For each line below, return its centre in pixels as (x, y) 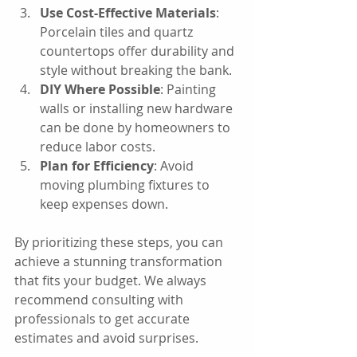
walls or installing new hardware (138, 109)
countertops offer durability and (139, 51)
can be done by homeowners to (137, 128)
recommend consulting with (100, 300)
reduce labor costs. (98, 147)
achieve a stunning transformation (120, 262)
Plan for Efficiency (97, 166)
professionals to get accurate (104, 319)
